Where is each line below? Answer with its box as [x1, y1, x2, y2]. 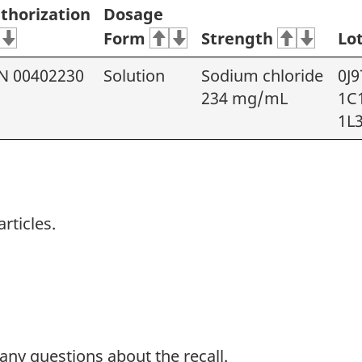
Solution [103, 64, 165, 86]
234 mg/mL [201, 86, 288, 109]
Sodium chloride [201, 64, 323, 86]
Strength [201, 27, 273, 49]
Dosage [103, 2, 163, 25]
